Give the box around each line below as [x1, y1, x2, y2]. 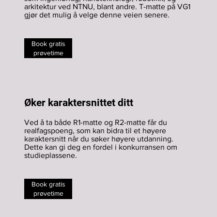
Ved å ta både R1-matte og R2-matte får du [24, 118, 167, 127]
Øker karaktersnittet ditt [24, 97, 133, 109]
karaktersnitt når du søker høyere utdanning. [24, 135, 173, 143]
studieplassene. [24, 151, 77, 160]
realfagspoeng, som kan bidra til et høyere [24, 126, 166, 135]
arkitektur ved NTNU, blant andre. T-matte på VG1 [24, 2, 190, 11]
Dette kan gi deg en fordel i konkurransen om [24, 143, 177, 152]
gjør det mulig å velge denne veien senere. [24, 11, 170, 19]
